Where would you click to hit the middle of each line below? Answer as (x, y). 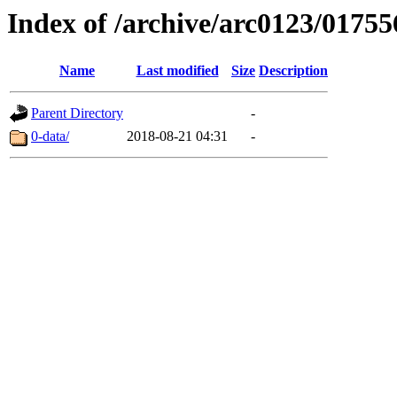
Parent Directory (77, 113)
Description (293, 71)
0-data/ (50, 136)
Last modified (177, 71)
